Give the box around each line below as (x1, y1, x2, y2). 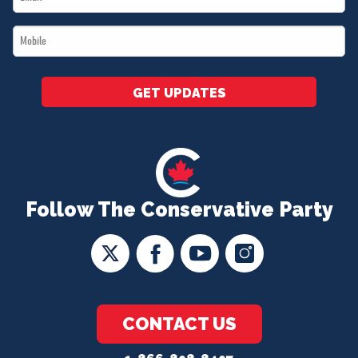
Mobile (12, 28, 40, 43)
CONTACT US (121, 313, 237, 335)
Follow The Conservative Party (25, 197, 333, 222)
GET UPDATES (132, 86, 226, 101)
